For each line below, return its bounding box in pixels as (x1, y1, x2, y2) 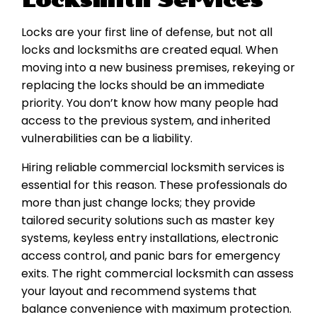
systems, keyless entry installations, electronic (21, 230, 279, 247)
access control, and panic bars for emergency (21, 248, 280, 265)
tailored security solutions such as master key (21, 212, 275, 229)
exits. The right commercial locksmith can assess (21, 265, 294, 282)
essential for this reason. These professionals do (21, 177, 287, 194)
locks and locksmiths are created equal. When (21, 42, 278, 59)
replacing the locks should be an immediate (21, 77, 265, 94)
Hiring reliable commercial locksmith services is (21, 159, 284, 176)
